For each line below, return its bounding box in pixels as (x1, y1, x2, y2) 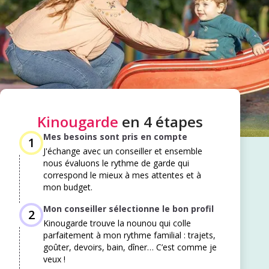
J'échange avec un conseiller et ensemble (43, 145, 202, 157)
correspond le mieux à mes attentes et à (43, 169, 201, 181)
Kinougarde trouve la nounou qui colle (43, 217, 191, 229)
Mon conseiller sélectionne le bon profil (43, 203, 214, 215)
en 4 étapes (118, 112, 203, 132)
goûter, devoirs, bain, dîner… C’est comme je (43, 241, 217, 253)
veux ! (43, 253, 65, 265)
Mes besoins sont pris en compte (43, 131, 187, 143)
